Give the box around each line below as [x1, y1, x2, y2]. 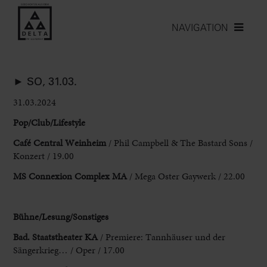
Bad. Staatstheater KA [13, 229, 98, 244]
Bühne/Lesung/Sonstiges [13, 209, 109, 223]
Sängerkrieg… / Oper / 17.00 [13, 243, 125, 257]
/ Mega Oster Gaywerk [127, 169, 216, 183]
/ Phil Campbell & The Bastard [106, 135, 227, 150]
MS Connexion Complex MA [13, 169, 128, 183]
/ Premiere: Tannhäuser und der [100, 229, 226, 244]
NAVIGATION [172, 21, 228, 33]
